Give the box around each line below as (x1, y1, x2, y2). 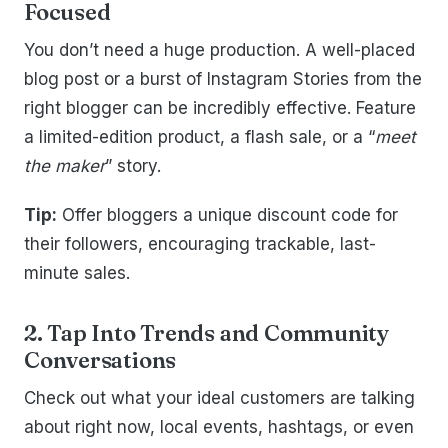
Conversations (24, 346, 177, 375)
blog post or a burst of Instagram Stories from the (24, 69, 422, 90)
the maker (24, 156, 105, 177)
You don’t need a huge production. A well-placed (24, 40, 415, 61)
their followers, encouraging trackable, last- (24, 234, 376, 255)
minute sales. (24, 263, 130, 284)
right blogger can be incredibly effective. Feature (24, 98, 416, 119)
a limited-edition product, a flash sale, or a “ (24, 127, 375, 148)
